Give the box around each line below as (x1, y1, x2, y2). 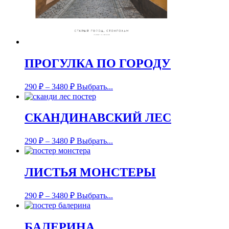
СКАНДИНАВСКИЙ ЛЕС (25, 111, 171, 125)
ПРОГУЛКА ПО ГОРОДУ (25, 56, 171, 70)
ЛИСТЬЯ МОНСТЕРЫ (25, 166, 156, 179)
